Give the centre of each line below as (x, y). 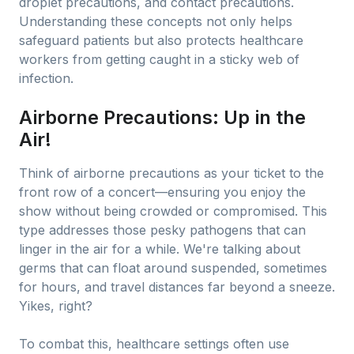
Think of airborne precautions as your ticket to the (171, 173)
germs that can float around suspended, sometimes (173, 268)
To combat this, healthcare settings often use (154, 344)
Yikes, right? (56, 306)
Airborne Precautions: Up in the (162, 117)
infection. (46, 78)
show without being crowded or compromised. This (173, 211)
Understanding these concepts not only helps (156, 21)
